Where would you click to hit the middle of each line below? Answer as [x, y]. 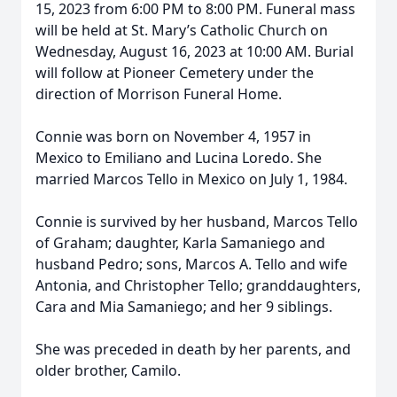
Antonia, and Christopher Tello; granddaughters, [198, 285]
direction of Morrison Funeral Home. [159, 94]
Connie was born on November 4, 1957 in [173, 136]
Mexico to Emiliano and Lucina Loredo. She [179, 158]
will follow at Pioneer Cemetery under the [175, 73]
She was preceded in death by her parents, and [193, 349]
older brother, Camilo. [108, 370]
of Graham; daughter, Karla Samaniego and [180, 243]
